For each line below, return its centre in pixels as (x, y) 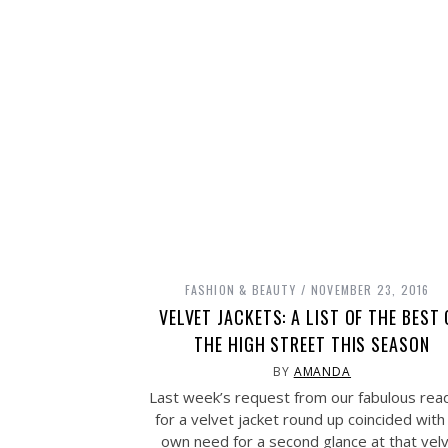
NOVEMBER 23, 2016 (370, 289)
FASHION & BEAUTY (240, 289)
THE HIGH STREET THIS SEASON (312, 344)
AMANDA (322, 371)
